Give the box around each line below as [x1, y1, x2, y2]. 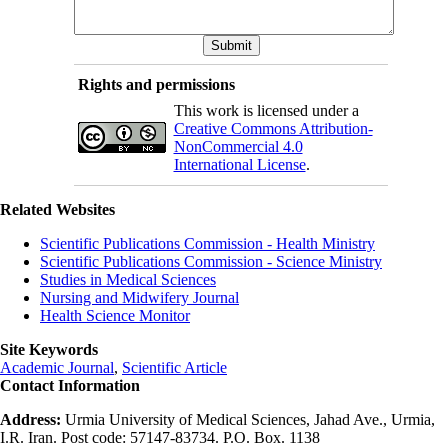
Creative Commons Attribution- [173, 119, 373, 137]
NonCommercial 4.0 [173, 137, 303, 155]
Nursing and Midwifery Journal [40, 288, 239, 306]
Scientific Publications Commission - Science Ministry [40, 252, 382, 270]
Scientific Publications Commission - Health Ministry [40, 234, 375, 252]
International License [173, 155, 306, 173]
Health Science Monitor [40, 306, 190, 324]
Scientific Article [122, 358, 227, 376]
